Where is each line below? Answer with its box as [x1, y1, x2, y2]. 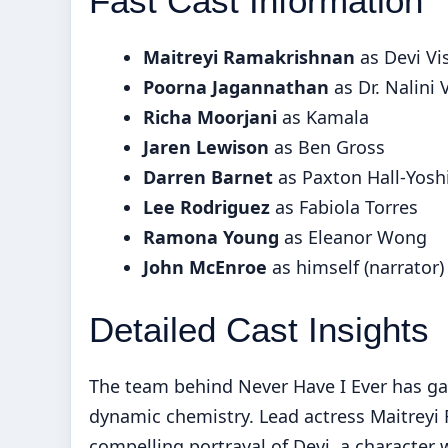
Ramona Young [143, 224, 279, 249]
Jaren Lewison [143, 134, 269, 159]
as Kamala [277, 104, 369, 129]
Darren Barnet [143, 164, 273, 189]
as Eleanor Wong [279, 224, 427, 249]
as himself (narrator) [267, 254, 444, 279]
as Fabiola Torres [270, 194, 418, 219]
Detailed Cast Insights [89, 309, 429, 349]
